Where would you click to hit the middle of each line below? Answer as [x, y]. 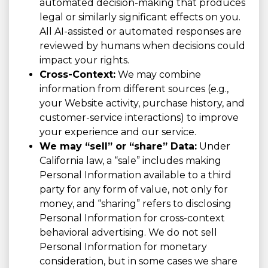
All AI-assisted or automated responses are [141, 32]
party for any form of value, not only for [134, 190]
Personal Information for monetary [123, 247]
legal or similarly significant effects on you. [140, 17]
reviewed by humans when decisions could [142, 46]
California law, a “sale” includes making [130, 161]
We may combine [158, 75]
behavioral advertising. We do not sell [128, 233]
